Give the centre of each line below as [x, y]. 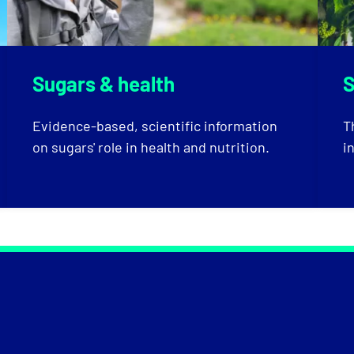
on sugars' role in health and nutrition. [151, 147]
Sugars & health [104, 84]
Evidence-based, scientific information [155, 126]
